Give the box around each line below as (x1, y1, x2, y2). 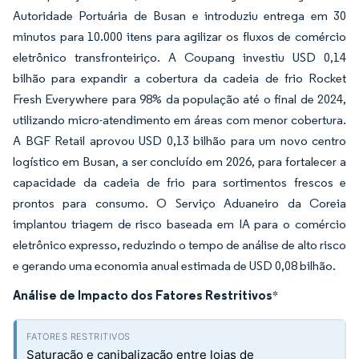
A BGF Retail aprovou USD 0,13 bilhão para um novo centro (13, 133, 346, 148)
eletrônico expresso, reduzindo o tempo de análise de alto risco (13, 237, 346, 252)
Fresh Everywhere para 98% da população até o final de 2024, (13, 91, 346, 107)
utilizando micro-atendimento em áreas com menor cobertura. (13, 112, 346, 127)
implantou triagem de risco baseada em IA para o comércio (13, 216, 346, 232)
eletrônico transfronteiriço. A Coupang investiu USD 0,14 (13, 50, 346, 65)
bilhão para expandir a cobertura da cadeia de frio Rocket (13, 71, 346, 86)
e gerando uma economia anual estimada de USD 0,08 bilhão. (13, 258, 336, 273)
